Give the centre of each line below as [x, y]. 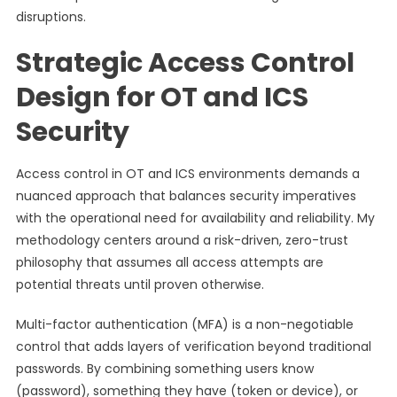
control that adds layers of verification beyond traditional [193, 346]
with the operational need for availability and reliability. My [195, 218]
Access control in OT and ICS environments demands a [187, 174]
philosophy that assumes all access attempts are [169, 262]
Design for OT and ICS [162, 97]
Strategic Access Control [185, 63]
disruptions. [51, 17]
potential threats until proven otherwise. [140, 284]
